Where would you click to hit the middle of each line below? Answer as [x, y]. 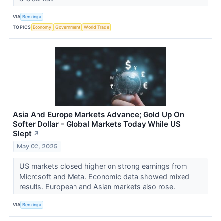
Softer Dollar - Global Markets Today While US [97, 124]
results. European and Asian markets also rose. [98, 187]
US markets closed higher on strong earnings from [103, 166]
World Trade [97, 27]
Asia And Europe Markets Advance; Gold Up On [98, 115]
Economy [42, 27]
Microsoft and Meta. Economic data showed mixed [104, 177]
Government [68, 27]
